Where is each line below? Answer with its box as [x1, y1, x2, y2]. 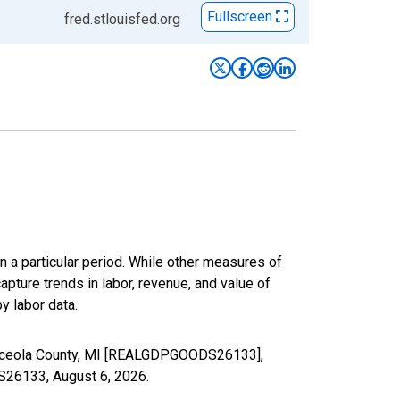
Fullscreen [207, 8, 276, 26]
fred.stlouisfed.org [64, 10, 180, 28]
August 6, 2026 [53, 367, 146, 385]
